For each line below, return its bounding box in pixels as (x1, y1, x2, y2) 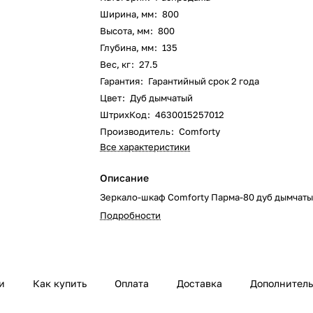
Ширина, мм (100, 8, 154, 20)
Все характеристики (100, 141, 191, 152)
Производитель (100, 126, 171, 137)
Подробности (100, 210, 161, 221)
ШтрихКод (100, 109, 147, 120)
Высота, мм (100, 25, 150, 36)
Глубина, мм (100, 42, 154, 53)
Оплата (115, 277, 149, 290)
